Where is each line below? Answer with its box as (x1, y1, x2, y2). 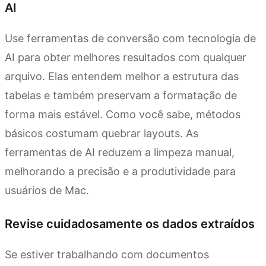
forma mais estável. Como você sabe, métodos (5, 108, 240, 121)
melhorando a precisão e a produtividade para (5, 165, 236, 178)
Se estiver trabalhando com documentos (5, 248, 209, 261)
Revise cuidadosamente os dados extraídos (5, 217, 255, 232)
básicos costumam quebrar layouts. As (5, 127, 198, 140)
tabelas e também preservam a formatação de (5, 89, 237, 102)
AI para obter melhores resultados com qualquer (5, 51, 246, 64)
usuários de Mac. (5, 184, 89, 197)
